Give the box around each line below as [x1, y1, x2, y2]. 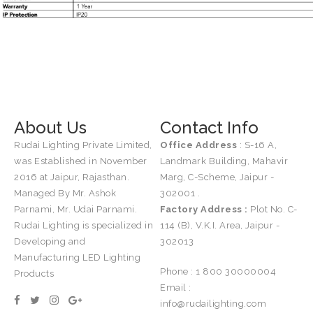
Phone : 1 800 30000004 [160, 266, 276, 277]
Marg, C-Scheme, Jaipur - [160, 172, 274, 183]
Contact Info [160, 117, 259, 138]
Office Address [160, 140, 237, 151]
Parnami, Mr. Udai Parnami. [14, 204, 137, 215]
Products [14, 268, 54, 279]
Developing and [14, 236, 85, 247]
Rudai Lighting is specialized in [14, 220, 153, 231]
